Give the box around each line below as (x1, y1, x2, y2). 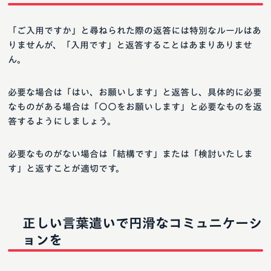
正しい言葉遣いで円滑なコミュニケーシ (22, 217, 262, 230)
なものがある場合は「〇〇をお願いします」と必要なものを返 (8, 102, 262, 112)
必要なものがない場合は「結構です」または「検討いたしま (8, 149, 253, 159)
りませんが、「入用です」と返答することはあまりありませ (8, 41, 252, 50)
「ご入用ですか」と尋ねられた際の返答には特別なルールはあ (8, 26, 261, 36)
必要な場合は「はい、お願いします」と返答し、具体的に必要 (8, 88, 262, 97)
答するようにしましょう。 (8, 117, 116, 126)
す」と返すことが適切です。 (8, 164, 125, 174)
